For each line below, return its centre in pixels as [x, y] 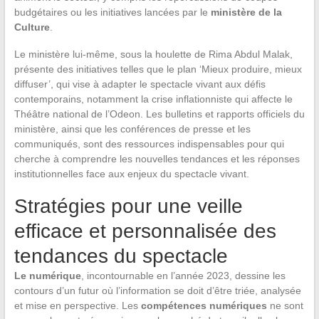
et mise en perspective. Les [77, 305]
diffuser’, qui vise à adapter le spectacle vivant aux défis [140, 84]
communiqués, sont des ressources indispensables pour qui [149, 143]
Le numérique [47, 275]
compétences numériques [204, 305]
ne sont [285, 305]
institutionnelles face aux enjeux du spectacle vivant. [131, 173]
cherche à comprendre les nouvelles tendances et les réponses [157, 158]
